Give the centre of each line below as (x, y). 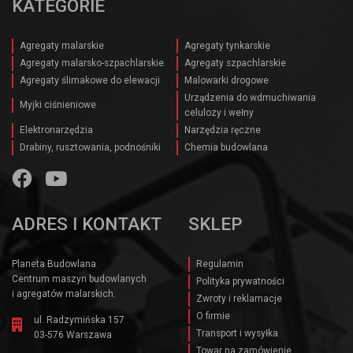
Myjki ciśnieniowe (58, 105)
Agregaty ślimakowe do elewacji (90, 80)
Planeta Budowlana (54, 264)
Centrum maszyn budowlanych (79, 279)
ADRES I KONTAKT (87, 223)
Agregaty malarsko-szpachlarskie (92, 63)
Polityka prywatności (240, 281)
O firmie (213, 316)
